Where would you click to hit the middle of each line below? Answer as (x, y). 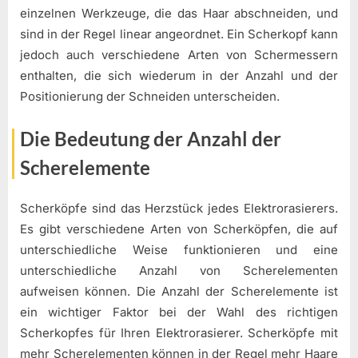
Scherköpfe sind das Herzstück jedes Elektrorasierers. (179, 208)
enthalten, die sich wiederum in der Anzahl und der (179, 75)
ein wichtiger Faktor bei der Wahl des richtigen (179, 312)
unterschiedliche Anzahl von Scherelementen (179, 270)
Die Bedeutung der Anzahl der (151, 139)
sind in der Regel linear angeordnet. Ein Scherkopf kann (179, 34)
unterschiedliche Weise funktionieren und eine (179, 249)
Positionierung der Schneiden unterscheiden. (150, 96)
